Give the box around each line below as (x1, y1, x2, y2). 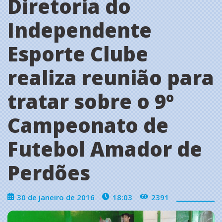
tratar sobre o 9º (7, 87, 174, 115)
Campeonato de (7, 111, 168, 139)
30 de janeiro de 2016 (17, 192, 95, 202)
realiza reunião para (7, 63, 214, 91)
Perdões (7, 159, 90, 186)
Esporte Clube (7, 40, 148, 67)
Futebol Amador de (7, 135, 202, 163)
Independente (7, 16, 152, 44)
